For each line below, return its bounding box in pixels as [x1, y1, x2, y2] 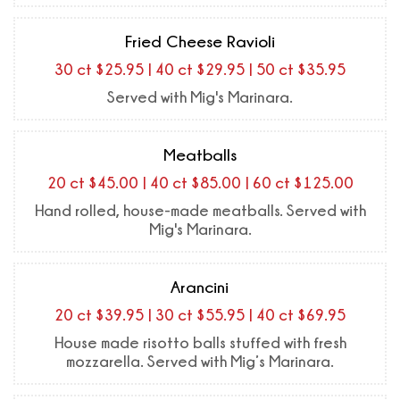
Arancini [171, 277, 229, 296]
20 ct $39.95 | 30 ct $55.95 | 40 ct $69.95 [54, 305, 346, 323]
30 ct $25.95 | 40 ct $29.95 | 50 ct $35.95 [54, 60, 346, 78]
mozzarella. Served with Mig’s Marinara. [66, 352, 334, 370]
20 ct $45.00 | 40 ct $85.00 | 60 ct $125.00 [46, 173, 354, 191]
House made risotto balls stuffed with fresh [54, 333, 346, 351]
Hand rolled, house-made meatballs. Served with [34, 201, 366, 219]
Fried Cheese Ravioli [124, 31, 275, 50]
